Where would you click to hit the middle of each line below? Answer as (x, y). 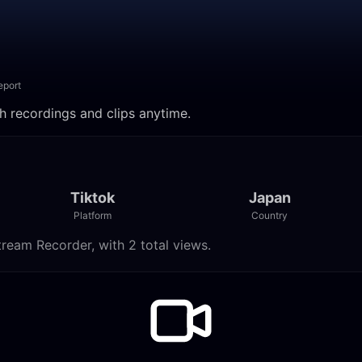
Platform (92, 215)
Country (270, 215)
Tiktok (92, 198)
